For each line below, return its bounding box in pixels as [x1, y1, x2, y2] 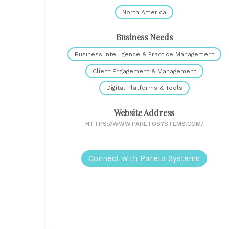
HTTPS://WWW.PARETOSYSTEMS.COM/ [85, 120, 203, 128]
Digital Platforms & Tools [106, 84, 182, 92]
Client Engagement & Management [92, 67, 196, 75]
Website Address [114, 107, 174, 119]
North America [122, 9, 166, 16]
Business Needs [116, 32, 173, 43]
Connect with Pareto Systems [88, 154, 200, 164]
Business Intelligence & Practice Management [74, 51, 214, 58]
